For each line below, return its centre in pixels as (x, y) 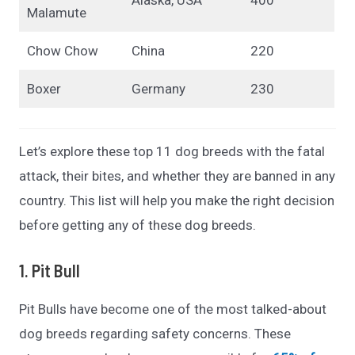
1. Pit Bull (50, 271)
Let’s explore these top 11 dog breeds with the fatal (172, 152)
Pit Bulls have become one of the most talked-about (173, 309)
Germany (158, 88)
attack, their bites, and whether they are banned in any (177, 176)
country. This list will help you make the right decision (177, 201)
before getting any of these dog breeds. (139, 225)
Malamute (56, 12)
